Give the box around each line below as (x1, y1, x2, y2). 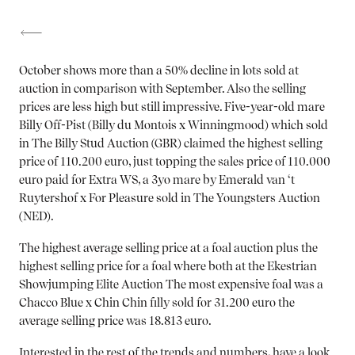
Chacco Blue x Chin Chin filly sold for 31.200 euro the (19, 298, 295, 310)
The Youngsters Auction (191, 193, 320, 204)
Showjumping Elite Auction (19, 280, 166, 292)
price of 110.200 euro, (19, 156, 133, 168)
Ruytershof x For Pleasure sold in (19, 193, 191, 204)
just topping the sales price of (133, 156, 285, 168)
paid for (45, 174, 89, 186)
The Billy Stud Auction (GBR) (29, 138, 184, 150)
